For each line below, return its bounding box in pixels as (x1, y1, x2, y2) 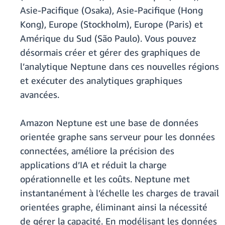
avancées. (20, 89, 59, 100)
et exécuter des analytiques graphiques (20, 75, 182, 86)
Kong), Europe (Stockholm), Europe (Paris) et (20, 19, 203, 30)
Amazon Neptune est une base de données (20, 117, 198, 129)
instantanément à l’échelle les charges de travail (20, 187, 219, 199)
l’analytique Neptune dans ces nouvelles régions (20, 61, 219, 72)
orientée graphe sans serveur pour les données (20, 131, 215, 143)
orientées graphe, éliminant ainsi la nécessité (20, 201, 207, 213)
